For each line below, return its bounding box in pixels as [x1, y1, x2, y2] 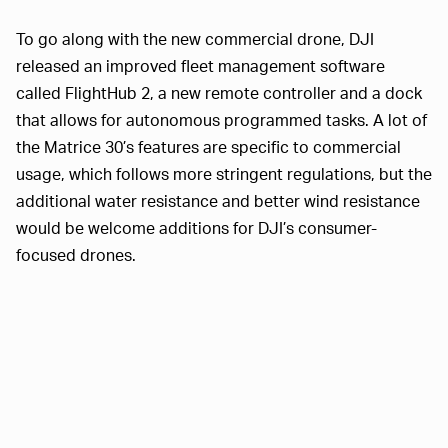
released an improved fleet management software [16, 54, 385, 76]
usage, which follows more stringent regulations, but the [16, 162, 432, 184]
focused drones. [16, 243, 136, 265]
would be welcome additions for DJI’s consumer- [16, 216, 377, 238]
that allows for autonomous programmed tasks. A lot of [16, 108, 427, 130]
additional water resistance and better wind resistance [16, 189, 420, 211]
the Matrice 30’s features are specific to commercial [16, 135, 401, 157]
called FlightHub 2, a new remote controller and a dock [16, 81, 422, 103]
